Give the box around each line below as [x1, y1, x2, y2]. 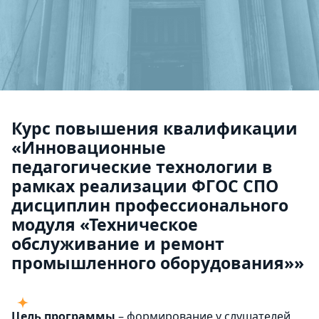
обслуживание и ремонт [11, 232, 224, 256]
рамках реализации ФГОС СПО [11, 174, 278, 198]
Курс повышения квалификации [11, 117, 298, 140]
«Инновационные [11, 136, 166, 159]
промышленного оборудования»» [11, 251, 304, 275]
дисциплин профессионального [11, 194, 288, 217]
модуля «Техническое [11, 213, 198, 236]
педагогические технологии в [11, 155, 273, 179]
